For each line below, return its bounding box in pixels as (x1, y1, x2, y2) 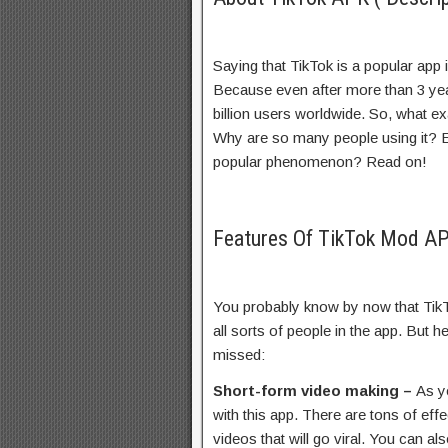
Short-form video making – (213, 382, 416, 399)
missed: (213, 346, 265, 363)
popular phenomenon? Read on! (213, 153, 427, 170)
